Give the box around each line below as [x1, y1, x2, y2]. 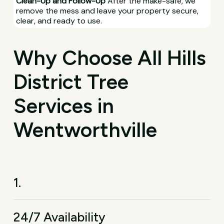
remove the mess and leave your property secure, [15, 5, 198, 16]
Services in [13, 93, 114, 118]
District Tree [13, 69, 129, 94]
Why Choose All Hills [13, 45, 206, 70]
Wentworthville [13, 117, 157, 142]
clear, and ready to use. [15, 15, 102, 26]
